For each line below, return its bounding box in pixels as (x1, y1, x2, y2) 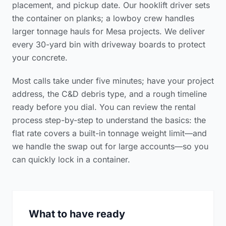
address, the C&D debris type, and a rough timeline (12, 89, 207, 99)
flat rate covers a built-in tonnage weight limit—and (12, 128, 207, 138)
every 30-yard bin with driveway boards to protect (12, 39, 205, 49)
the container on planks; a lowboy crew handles (12, 13, 194, 23)
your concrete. (12, 52, 68, 63)
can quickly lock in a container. (12, 154, 130, 164)
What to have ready (29, 208, 125, 220)
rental (175, 102, 196, 112)
